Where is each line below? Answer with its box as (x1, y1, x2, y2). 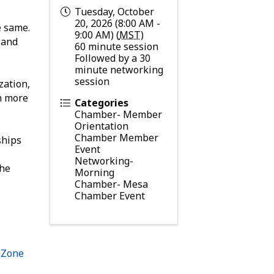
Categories (74, 95, 128, 109)
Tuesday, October (74, 4, 154, 18)
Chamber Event (74, 188, 145, 202)
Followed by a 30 (74, 51, 150, 65)
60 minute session (74, 39, 158, 53)
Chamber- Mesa (74, 177, 148, 191)
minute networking (74, 62, 163, 76)
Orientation (74, 119, 128, 133)
